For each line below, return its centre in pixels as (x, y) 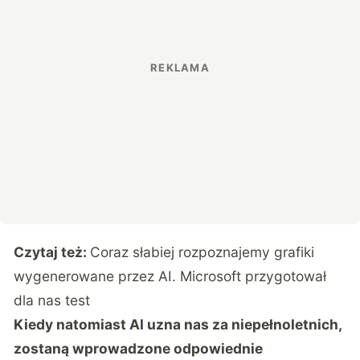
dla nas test (52, 301)
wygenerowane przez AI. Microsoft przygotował (170, 276)
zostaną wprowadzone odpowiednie (139, 349)
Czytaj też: (52, 252)
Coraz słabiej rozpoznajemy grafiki (202, 252)
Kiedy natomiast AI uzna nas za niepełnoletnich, (178, 325)
